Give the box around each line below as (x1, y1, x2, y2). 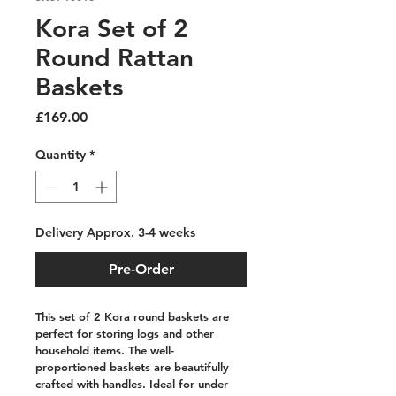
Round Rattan (35, 42, 194, 72)
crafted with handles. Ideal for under (35, 377, 232, 391)
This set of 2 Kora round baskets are (35, 309, 232, 324)
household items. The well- (35, 343, 174, 357)
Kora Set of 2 (35, 13, 188, 43)
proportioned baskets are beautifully (35, 360, 232, 374)
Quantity (35, 147, 86, 163)
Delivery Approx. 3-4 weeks (35, 225, 195, 240)
